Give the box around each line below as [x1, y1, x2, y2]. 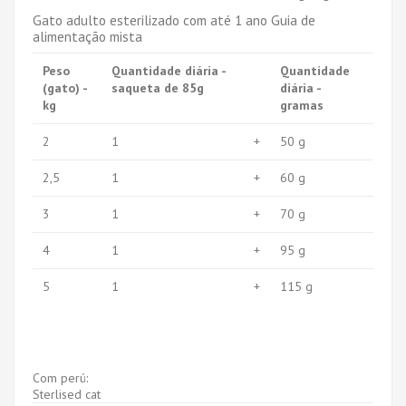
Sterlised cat [33, 385, 101, 402]
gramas [280, 96, 324, 113]
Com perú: [33, 369, 88, 386]
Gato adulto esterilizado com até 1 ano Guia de [33, 10, 315, 29]
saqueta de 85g [111, 79, 204, 96]
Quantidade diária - [111, 62, 227, 79]
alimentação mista [33, 26, 142, 45]
